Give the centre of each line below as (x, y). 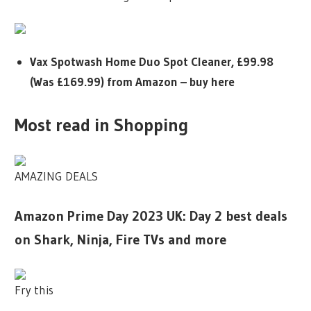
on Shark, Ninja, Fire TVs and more (121, 239)
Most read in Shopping (102, 125)
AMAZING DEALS (57, 176)
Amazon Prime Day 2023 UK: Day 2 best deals (151, 216)
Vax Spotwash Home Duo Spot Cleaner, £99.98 (151, 62)
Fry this (34, 290)
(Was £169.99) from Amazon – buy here (132, 82)
